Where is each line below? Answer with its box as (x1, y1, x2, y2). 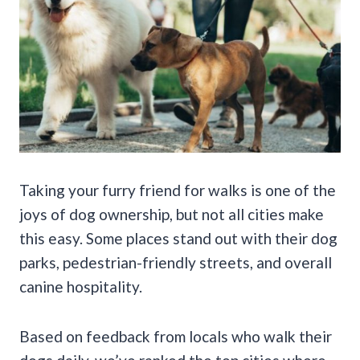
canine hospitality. (19, 276, 142, 296)
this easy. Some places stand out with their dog (19, 228, 337, 247)
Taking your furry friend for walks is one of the (19, 180, 336, 199)
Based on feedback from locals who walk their (19, 326, 332, 346)
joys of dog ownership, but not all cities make (19, 204, 324, 223)
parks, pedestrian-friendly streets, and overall (19, 252, 332, 272)
